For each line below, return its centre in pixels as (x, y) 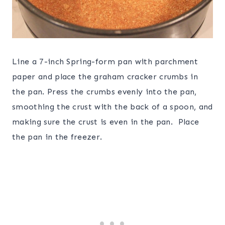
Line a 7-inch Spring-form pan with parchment (105, 62)
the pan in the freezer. (57, 137)
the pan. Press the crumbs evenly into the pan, (104, 92)
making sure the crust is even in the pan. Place (106, 122)
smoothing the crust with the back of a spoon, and (113, 107)
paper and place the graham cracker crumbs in (105, 77)
